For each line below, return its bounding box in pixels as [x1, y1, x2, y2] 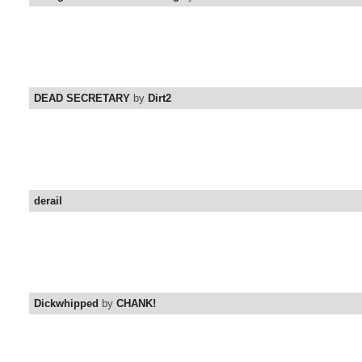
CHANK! [116, 297, 156, 310]
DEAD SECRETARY [34, 92, 130, 105]
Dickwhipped [34, 297, 99, 310]
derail [34, 195, 62, 208]
